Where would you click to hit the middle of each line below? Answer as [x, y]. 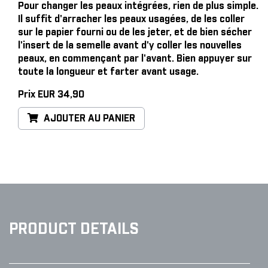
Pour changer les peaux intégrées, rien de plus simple [137, 6]
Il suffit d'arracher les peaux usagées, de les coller [131, 19]
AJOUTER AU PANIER [88, 118]
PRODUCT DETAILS [74, 229]
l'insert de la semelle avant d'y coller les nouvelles [130, 45]
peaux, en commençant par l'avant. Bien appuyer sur [135, 59]
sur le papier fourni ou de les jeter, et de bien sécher [135, 32]
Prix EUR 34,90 [51, 95]
